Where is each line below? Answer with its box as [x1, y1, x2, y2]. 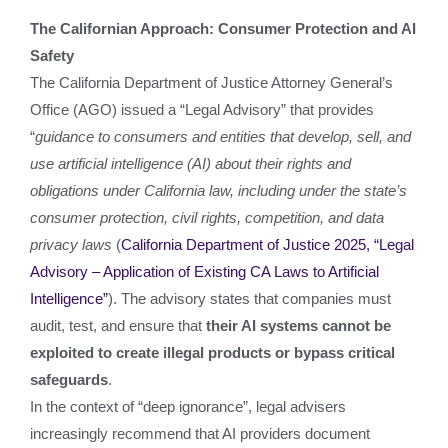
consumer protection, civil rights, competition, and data [30, 209, 384, 226]
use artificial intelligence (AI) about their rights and [30, 155, 351, 172]
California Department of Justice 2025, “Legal [121, 236, 414, 253]
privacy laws [30, 236, 116, 253]
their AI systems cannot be [206, 317, 391, 334]
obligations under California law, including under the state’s [30, 182, 407, 199]
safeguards [30, 371, 108, 388]
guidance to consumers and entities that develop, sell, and [35, 128, 411, 145]
